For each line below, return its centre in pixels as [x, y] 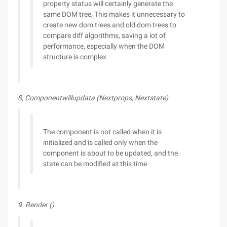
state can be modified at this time [95, 164]
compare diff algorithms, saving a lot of [104, 35]
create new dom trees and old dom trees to [110, 25]
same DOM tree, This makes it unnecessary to [114, 14]
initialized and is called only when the [100, 142]
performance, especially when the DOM [104, 46]
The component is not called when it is [102, 132]
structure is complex [75, 57]
